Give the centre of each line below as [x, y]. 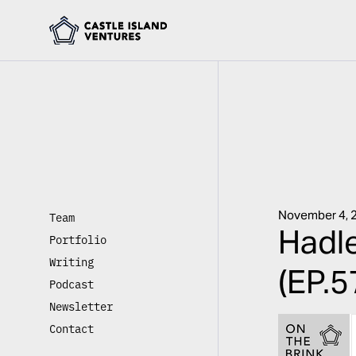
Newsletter [81, 306]
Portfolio [78, 239]
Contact [72, 328]
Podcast [72, 283]
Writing [72, 261]
